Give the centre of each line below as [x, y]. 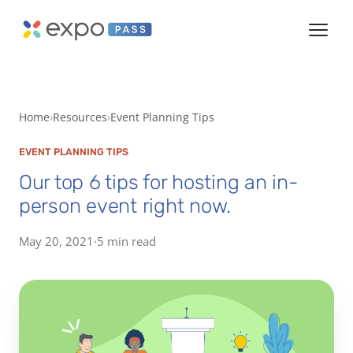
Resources [80, 117]
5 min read [126, 241]
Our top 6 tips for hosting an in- [158, 182]
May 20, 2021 [56, 241]
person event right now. [125, 205]
